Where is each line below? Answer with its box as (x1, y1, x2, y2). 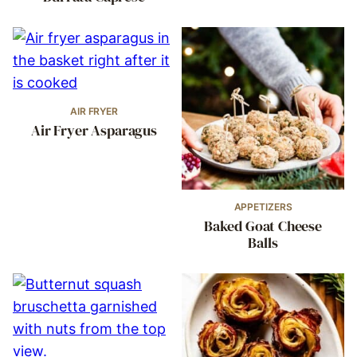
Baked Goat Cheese (204, 216, 322, 236)
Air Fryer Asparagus (31, 120, 157, 140)
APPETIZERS (233, 201, 292, 213)
